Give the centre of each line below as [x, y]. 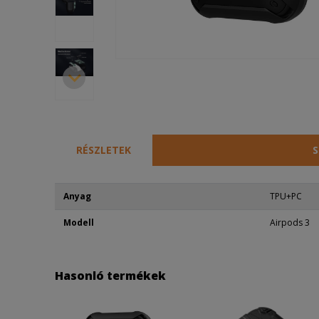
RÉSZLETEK [104, 150]
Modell [79, 223]
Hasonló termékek [110, 276]
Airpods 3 [290, 223]
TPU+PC [286, 196]
